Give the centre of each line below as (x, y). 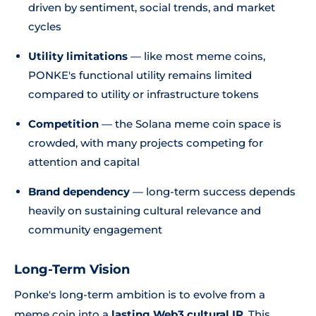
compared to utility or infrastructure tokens (144, 94)
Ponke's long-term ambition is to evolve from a (140, 294)
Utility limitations (78, 56)
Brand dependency (79, 192)
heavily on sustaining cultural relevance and (145, 211)
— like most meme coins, (196, 56)
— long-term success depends (213, 192)
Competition (63, 124)
